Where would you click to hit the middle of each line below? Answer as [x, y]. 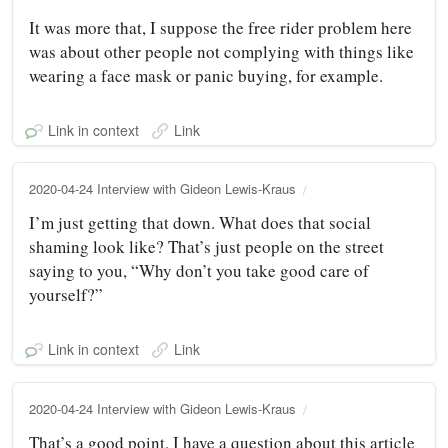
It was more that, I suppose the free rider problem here [220, 27]
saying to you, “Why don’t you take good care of [199, 270]
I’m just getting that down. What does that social [200, 222]
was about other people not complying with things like [221, 51]
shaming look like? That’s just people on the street [206, 246]
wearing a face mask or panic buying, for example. [206, 75]
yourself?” [66, 294]
